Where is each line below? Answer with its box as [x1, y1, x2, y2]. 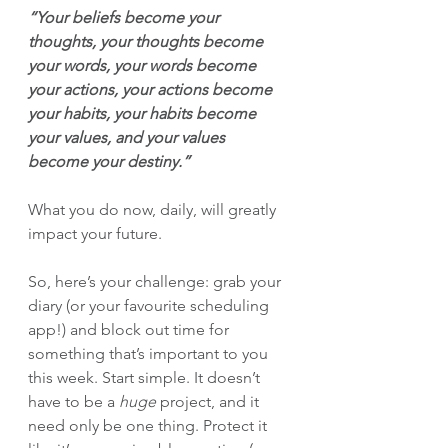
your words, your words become [28, 55, 260, 75]
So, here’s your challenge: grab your [28, 271, 285, 291]
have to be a [28, 391, 119, 411]
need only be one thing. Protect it [28, 415, 271, 435]
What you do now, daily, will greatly [28, 199, 280, 219]
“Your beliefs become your [28, 7, 223, 27]
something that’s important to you [28, 343, 272, 363]
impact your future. [28, 223, 162, 243]
